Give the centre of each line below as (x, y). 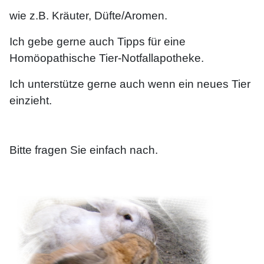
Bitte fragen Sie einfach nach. (84, 150)
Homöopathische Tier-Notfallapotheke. (108, 58)
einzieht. (31, 101)
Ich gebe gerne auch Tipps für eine (98, 42)
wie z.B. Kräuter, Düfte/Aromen (87, 16)
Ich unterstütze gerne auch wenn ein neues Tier (130, 84)
